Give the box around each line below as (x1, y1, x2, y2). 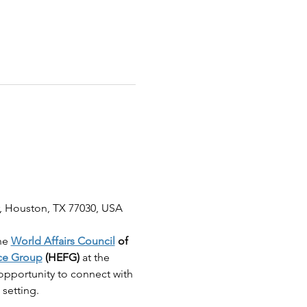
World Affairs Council (10, 234, 115, 247)
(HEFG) (42, 250, 79, 264)
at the (79, 250, 112, 264)
